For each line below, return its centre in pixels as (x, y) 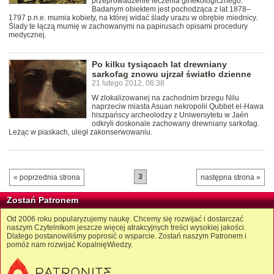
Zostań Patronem (43, 200)
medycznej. (28, 35)
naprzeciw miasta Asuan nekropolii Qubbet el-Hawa (178, 107)
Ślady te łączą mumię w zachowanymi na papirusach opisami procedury (128, 27)
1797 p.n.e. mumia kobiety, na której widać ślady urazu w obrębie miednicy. (133, 18)
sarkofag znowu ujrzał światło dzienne (172, 74)
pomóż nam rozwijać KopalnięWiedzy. (70, 245)
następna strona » (231, 178)
